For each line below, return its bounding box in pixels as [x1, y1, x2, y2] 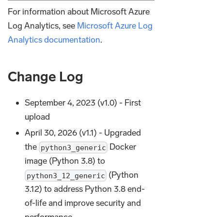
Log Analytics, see [8, 20, 77, 31]
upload [25, 111, 50, 122]
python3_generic [40, 143, 106, 152]
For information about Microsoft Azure [8, 6, 150, 17]
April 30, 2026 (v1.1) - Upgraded [25, 127, 141, 139]
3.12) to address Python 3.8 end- [25, 184, 145, 195]
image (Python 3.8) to [25, 155, 106, 167]
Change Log [8, 68, 83, 85]
